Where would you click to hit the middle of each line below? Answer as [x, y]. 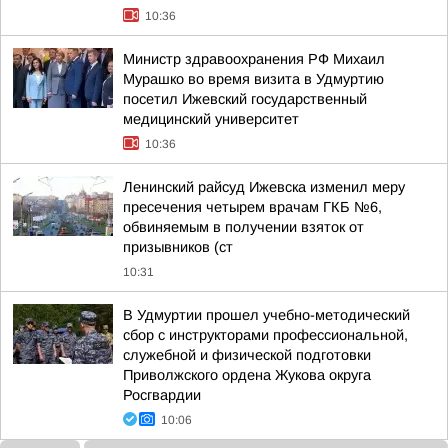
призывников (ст [178, 247]
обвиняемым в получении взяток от [243, 227]
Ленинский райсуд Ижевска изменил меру [264, 187]
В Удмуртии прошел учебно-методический [266, 315]
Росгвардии [162, 395]
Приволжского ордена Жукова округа [247, 375]
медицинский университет [211, 119]
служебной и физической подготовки [247, 355]
